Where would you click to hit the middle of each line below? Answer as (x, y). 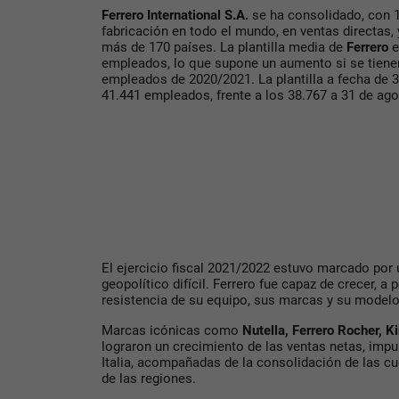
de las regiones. (149, 379)
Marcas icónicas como (170, 331)
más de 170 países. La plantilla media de (224, 48)
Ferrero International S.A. (177, 16)
